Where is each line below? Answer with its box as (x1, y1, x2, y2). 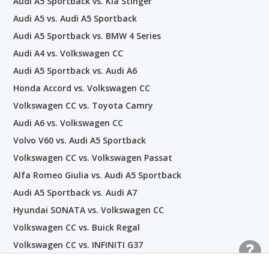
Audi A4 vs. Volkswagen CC (13, 47, 123, 59)
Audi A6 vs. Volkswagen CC (13, 116, 123, 128)
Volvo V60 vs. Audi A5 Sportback (13, 134, 146, 146)
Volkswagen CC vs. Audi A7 (13, 256, 123, 268)
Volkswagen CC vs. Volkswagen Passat (13, 151, 172, 163)
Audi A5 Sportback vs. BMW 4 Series (13, 29, 161, 41)
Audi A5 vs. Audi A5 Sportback (13, 12, 137, 24)
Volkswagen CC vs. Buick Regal (13, 221, 140, 233)
